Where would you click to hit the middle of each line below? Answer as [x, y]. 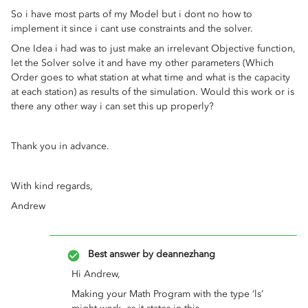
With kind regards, [53, 186]
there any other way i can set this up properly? [112, 106]
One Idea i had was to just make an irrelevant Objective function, [153, 48]
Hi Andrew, [96, 274]
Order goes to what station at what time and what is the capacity [151, 77]
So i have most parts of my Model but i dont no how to [132, 14]
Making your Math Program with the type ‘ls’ [167, 294]
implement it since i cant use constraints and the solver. [133, 29]
